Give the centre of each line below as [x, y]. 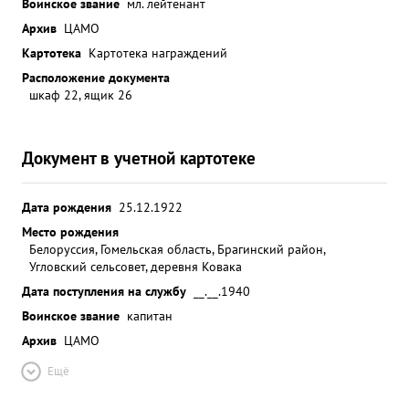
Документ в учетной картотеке [139, 157]
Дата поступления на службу [104, 291]
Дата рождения [67, 207]
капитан [150, 315]
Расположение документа [96, 77]
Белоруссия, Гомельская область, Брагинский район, [177, 249]
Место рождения [70, 231]
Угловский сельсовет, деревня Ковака [136, 266]
